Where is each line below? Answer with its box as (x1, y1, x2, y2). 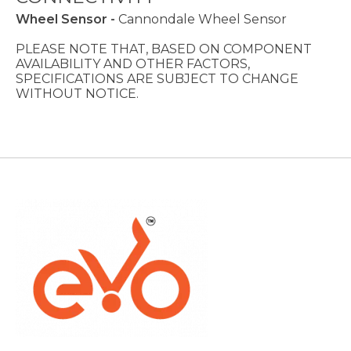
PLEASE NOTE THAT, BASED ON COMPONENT (16, 42, 312, 57)
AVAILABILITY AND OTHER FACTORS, (16, 56, 250, 72)
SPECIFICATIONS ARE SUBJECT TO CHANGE (16, 71, 299, 87)
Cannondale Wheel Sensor (118, 12, 287, 27)
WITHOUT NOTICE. (16, 86, 139, 102)
